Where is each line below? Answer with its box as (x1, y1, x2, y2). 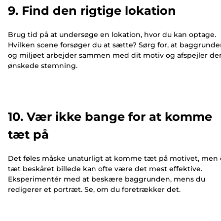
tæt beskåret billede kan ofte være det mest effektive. (8, 164, 202, 174)
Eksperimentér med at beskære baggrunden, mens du (8, 175, 205, 184)
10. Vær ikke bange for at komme (8, 110, 212, 124)
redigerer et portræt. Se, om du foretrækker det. (8, 185, 181, 194)
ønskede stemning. (8, 61, 77, 70)
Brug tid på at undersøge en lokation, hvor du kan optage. (8, 30, 216, 39)
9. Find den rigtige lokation (8, 3, 176, 18)
